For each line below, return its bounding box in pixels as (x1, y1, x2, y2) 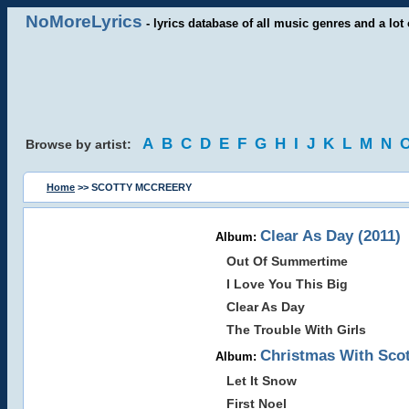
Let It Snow (225, 373, 297, 388)
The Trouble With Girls (225, 322, 366, 337)
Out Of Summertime (225, 254, 348, 268)
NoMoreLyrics (26, 12, 142, 31)
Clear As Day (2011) (259, 226, 401, 245)
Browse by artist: (26, 137, 142, 152)
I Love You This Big (225, 277, 348, 291)
